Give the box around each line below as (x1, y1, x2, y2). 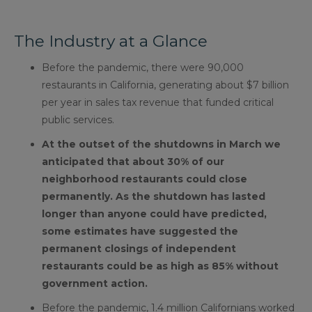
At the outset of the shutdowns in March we (42, 138, 281, 151)
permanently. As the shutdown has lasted (42, 190, 265, 203)
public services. (42, 114, 114, 127)
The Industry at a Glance (14, 31, 208, 52)
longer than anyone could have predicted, (42, 208, 267, 221)
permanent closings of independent (42, 242, 236, 256)
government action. (42, 277, 148, 290)
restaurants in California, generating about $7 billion (42, 79, 289, 92)
